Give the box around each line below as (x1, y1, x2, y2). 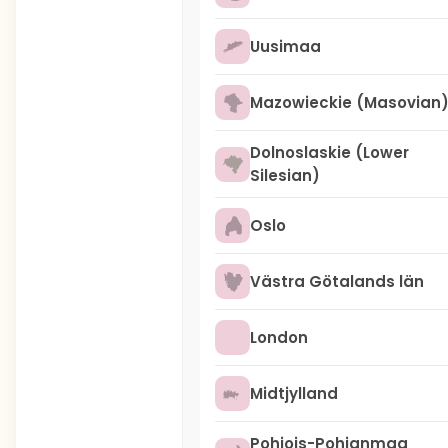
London (250, 327, 308, 348)
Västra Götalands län (250, 271, 424, 292)
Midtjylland (250, 383, 338, 404)
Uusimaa (250, 36, 321, 57)
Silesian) (250, 165, 320, 186)
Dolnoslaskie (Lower (250, 142, 409, 163)
